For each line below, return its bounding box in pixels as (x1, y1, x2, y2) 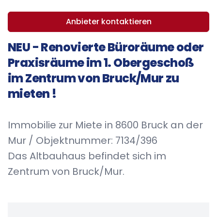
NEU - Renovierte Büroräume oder (8, 39, 204, 55)
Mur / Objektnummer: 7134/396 (8, 134, 157, 147)
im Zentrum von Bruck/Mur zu (8, 70, 179, 86)
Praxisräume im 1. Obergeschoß (8, 55, 194, 71)
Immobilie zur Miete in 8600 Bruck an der (8, 118, 203, 132)
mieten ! (8, 86, 57, 102)
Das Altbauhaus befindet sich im (8, 149, 166, 163)
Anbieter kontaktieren (65, 16, 152, 27)
